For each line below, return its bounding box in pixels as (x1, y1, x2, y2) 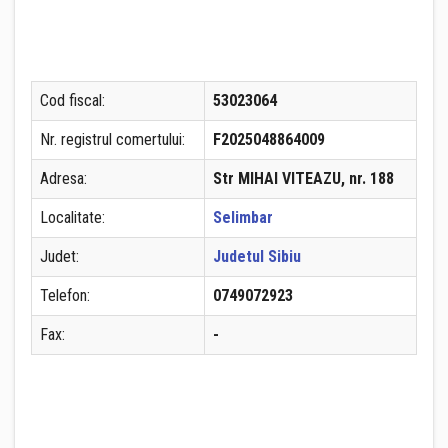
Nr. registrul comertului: (40, 130, 185, 149)
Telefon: (40, 286, 90, 305)
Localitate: (40, 208, 105, 227)
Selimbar (213, 208, 273, 227)
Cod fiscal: (40, 91, 105, 110)
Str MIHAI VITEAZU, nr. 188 (213, 169, 394, 188)
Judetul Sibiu (213, 247, 301, 266)
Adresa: (40, 169, 87, 188)
